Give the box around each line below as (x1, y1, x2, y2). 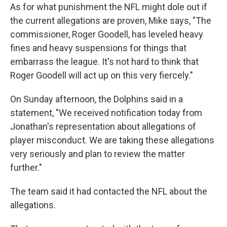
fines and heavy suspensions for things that (10, 43, 186, 54)
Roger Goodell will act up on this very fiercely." (10, 70, 193, 81)
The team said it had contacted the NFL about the (10, 186, 207, 197)
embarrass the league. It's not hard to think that (10, 56, 199, 67)
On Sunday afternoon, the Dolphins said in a (10, 94, 183, 105)
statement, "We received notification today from (10, 107, 202, 119)
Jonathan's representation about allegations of (10, 121, 196, 132)
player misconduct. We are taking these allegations (10, 135, 214, 146)
